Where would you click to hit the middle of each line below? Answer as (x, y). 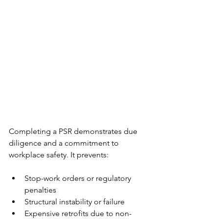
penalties (40, 190)
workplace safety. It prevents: (59, 155)
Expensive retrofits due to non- (78, 213)
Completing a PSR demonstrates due (74, 131)
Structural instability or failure (75, 202)
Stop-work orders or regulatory (79, 178)
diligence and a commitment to (65, 143)
